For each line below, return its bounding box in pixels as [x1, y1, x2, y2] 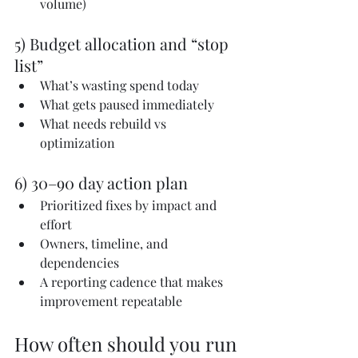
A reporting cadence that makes [40, 272, 226, 290]
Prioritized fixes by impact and [40, 196, 220, 213]
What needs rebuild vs [40, 114, 169, 132]
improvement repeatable [40, 292, 182, 309]
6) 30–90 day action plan [14, 171, 188, 193]
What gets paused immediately [40, 95, 214, 113]
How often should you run [14, 330, 241, 356]
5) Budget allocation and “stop [14, 32, 233, 54]
